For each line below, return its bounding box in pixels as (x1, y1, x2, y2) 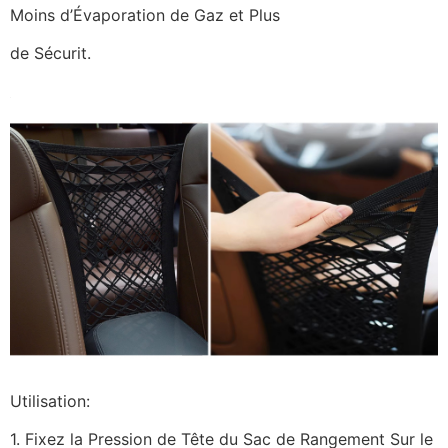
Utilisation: (10, 391, 90, 411)
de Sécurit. (10, 43, 91, 64)
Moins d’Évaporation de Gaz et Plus (10, 5, 280, 26)
